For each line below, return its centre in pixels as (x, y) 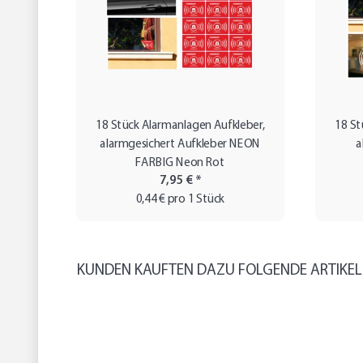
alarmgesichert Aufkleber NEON (180, 144)
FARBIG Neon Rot (180, 163)
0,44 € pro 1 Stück (180, 200)
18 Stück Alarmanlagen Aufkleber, (180, 126)
